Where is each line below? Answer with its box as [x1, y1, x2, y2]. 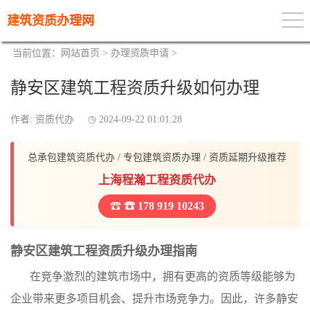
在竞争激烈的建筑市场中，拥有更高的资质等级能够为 [30, 271, 295, 282]
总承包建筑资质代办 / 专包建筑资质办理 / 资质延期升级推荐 [27, 152, 286, 163]
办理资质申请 [111, 48, 169, 58]
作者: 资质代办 [10, 114, 74, 125]
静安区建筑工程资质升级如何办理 [10, 79, 259, 97]
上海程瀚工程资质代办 [98, 174, 216, 187]
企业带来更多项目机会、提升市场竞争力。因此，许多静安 [10, 293, 298, 304]
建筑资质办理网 [7, 14, 94, 28]
